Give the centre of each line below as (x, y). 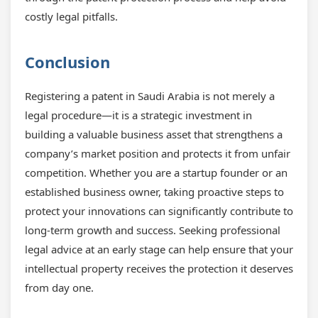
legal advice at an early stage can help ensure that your (159, 249)
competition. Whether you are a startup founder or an (156, 172)
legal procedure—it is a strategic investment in (138, 115)
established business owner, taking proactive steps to (154, 192)
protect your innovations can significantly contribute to (159, 211)
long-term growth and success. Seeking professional (153, 230)
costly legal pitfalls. (71, 16)
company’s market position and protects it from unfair (158, 153)
